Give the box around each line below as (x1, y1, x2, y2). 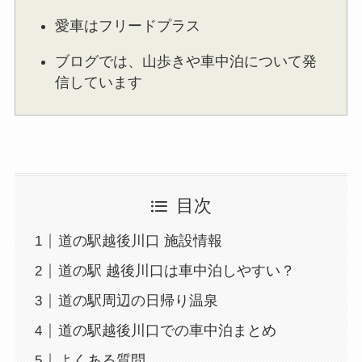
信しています (55, 74, 143, 90)
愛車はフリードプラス (55, 17, 201, 34)
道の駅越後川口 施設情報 (57, 233, 222, 250)
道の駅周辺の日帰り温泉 (57, 293, 218, 309)
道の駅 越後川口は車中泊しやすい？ (57, 263, 295, 280)
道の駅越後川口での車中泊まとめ (57, 322, 276, 339)
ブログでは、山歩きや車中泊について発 (55, 53, 318, 69)
